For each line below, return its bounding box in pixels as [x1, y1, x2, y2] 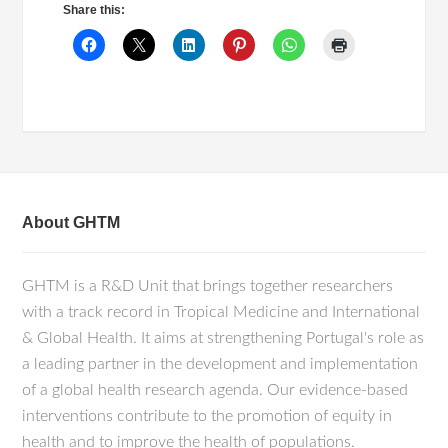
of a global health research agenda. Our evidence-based [22, 382, 409, 398]
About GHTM [22, 214, 121, 231]
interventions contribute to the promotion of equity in [22, 408, 393, 424]
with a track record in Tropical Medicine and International [22, 304, 421, 320]
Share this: [63, 3, 126, 17]
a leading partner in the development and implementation [22, 356, 419, 372]
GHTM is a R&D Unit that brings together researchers [22, 278, 394, 294]
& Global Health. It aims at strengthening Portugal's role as [22, 330, 425, 346]
